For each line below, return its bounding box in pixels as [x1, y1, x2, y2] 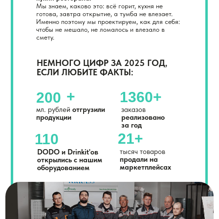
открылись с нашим [37, 155, 102, 164]
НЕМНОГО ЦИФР [37, 58, 111, 68]
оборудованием [37, 163, 89, 172]
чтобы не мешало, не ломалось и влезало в [36, 25, 165, 33]
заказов [121, 105, 146, 114]
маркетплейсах [120, 163, 171, 172]
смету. [36, 33, 54, 41]
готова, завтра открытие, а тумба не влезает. [36, 10, 173, 18]
